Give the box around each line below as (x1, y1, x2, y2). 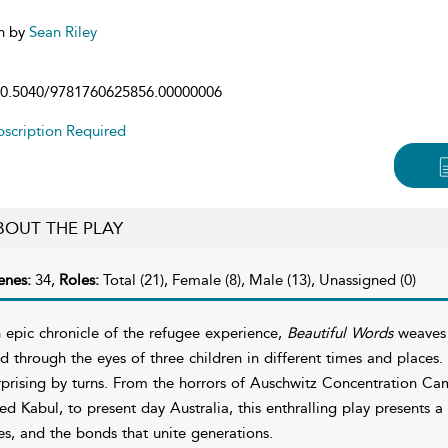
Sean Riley (28, 22, 97, 41)
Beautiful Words (286, 323, 393, 342)
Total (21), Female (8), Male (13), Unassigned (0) (102, 270, 416, 289)
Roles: (58, 270, 103, 289)
